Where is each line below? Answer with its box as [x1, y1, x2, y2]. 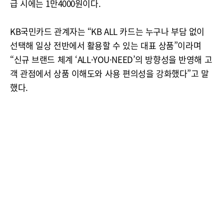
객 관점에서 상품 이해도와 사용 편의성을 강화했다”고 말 [10, 67, 209, 79]
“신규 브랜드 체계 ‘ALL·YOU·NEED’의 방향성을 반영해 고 [10, 53, 212, 65]
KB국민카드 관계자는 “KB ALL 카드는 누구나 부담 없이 [10, 25, 204, 37]
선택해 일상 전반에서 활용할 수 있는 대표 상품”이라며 [10, 39, 201, 51]
